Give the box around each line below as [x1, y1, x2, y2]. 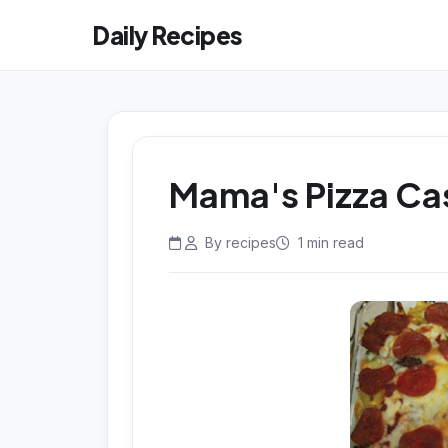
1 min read [294, 234, 364, 251]
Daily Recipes [92, 19, 243, 50]
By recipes [201, 234, 276, 251]
